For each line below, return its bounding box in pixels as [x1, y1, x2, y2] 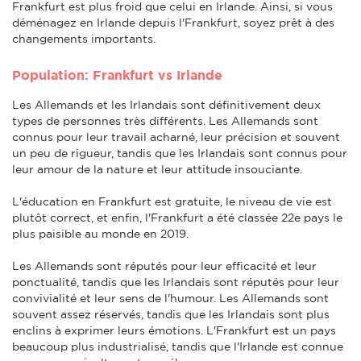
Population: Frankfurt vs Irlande [12, 67, 222, 82]
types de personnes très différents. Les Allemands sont [12, 114, 318, 127]
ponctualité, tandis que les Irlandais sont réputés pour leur [12, 275, 339, 288]
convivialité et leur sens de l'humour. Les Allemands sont [12, 291, 329, 305]
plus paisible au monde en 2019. [12, 226, 189, 240]
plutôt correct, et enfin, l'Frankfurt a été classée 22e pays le [12, 210, 342, 224]
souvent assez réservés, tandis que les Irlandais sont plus [12, 307, 330, 321]
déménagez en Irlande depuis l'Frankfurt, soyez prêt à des [12, 15, 334, 29]
